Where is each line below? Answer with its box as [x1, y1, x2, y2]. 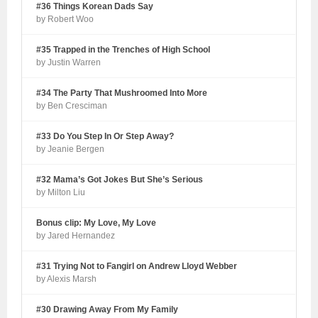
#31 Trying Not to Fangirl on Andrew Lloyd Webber [36, 261, 238, 271]
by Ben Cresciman [36, 100, 108, 111]
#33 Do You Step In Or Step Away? [36, 131, 175, 141]
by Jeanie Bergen [36, 143, 105, 154]
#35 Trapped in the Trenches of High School [36, 44, 211, 55]
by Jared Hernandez [36, 230, 116, 241]
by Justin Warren [36, 57, 102, 67]
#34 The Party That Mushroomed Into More [36, 87, 208, 98]
